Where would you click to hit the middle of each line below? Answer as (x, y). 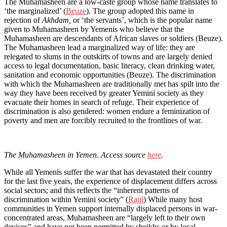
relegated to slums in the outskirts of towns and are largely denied (108, 56)
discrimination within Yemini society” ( (66, 199)
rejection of (23, 20)
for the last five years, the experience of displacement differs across (110, 181)
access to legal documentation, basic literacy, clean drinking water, (109, 65)
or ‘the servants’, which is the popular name (143, 20)
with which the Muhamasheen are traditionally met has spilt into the (112, 84)
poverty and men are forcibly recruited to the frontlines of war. (104, 120)
